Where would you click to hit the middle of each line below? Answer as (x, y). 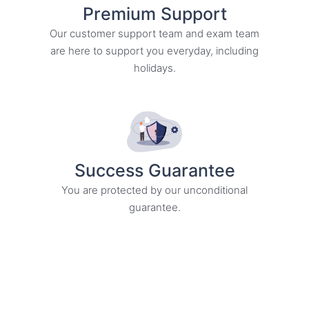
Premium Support (154, 13)
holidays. (154, 68)
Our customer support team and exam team (154, 33)
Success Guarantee (154, 170)
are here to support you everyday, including (154, 50)
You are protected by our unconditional (154, 190)
